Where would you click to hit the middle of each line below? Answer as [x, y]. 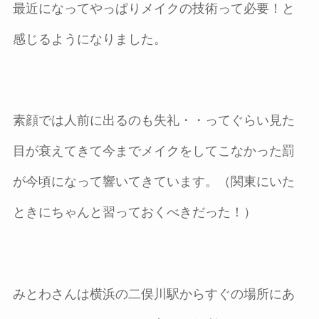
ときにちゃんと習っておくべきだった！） [134, 213]
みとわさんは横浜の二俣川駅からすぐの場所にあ [153, 294]
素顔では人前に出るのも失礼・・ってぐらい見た [153, 121]
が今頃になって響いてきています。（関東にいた [153, 182]
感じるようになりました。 [89, 39]
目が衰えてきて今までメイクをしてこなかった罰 [153, 151]
